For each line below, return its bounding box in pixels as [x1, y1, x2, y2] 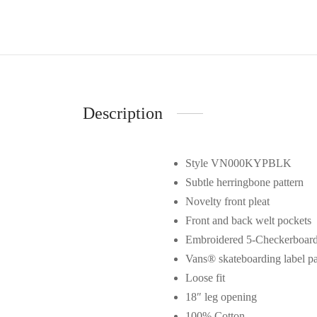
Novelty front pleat [185, 195, 270, 207]
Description [83, 103, 163, 122]
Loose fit [185, 271, 225, 284]
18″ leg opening [185, 290, 257, 303]
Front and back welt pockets [185, 214, 311, 226]
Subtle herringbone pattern [185, 175, 304, 188]
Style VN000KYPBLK [185, 156, 292, 169]
